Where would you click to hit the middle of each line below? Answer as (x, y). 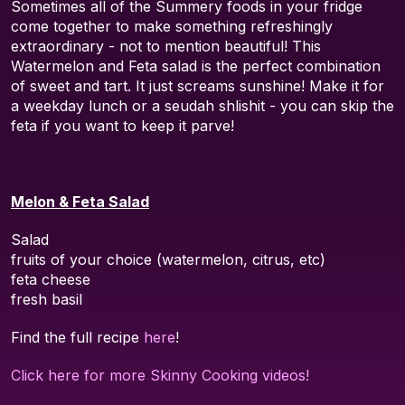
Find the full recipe (77, 338)
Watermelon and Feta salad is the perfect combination (196, 66)
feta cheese (51, 280)
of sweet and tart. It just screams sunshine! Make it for (198, 86)
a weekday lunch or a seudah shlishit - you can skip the (202, 106)
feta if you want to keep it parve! (122, 126)
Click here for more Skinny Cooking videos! (160, 376)
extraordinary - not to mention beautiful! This (166, 47)
